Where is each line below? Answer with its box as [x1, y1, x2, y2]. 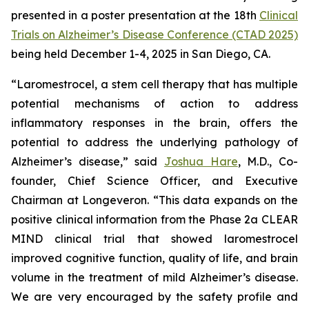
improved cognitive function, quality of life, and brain [11, 251, 298, 266]
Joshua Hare [164, 154, 238, 169]
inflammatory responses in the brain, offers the [11, 116, 298, 130]
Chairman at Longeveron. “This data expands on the [11, 193, 298, 208]
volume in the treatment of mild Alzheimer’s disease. [11, 270, 298, 285]
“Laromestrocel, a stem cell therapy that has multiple [11, 77, 298, 92]
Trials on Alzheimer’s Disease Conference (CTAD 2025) [11, 28, 298, 42]
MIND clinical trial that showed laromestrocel [11, 232, 298, 246]
